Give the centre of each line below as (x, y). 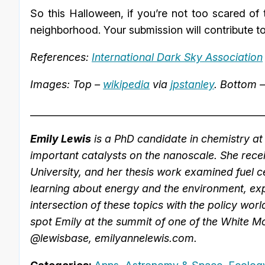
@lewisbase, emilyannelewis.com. (114, 238)
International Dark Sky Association (177, 57)
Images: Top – (67, 85)
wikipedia (126, 85)
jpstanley (192, 85)
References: (61, 57)
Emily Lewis (61, 139)
